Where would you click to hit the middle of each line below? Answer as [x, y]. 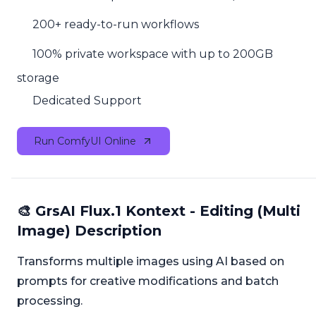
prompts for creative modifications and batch [148, 281]
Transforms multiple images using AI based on [151, 262]
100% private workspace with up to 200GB [153, 54]
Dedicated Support [87, 100]
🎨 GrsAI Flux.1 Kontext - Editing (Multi [159, 211]
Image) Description [89, 231]
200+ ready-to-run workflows [116, 25]
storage [38, 78]
